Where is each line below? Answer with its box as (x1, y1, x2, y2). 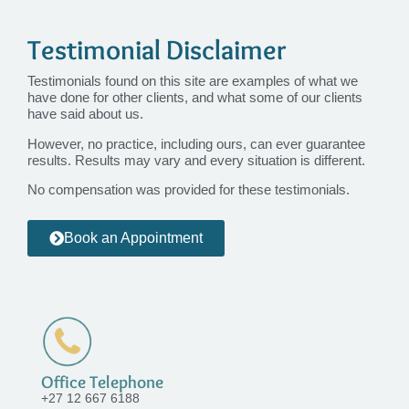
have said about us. (27, 106, 143, 122)
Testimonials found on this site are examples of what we (27, 73, 358, 89)
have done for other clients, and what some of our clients (27, 89, 362, 106)
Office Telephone (41, 371, 163, 393)
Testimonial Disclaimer (27, 33, 287, 68)
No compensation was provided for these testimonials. (27, 182, 350, 198)
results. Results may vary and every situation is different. (27, 152, 365, 168)
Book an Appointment (64, 230, 203, 246)
